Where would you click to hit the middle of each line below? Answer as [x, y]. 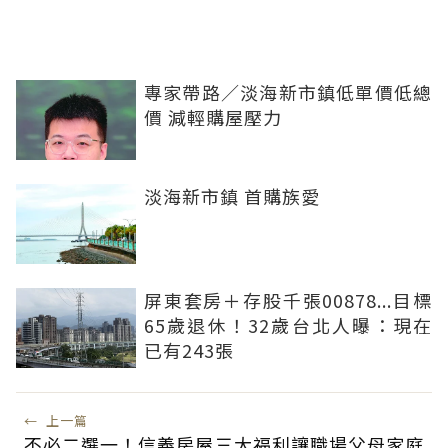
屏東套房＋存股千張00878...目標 [288, 300]
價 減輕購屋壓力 [213, 117]
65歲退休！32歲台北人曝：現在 [288, 325]
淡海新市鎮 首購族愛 [232, 196]
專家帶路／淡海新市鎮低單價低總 [288, 92]
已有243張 [189, 350]
